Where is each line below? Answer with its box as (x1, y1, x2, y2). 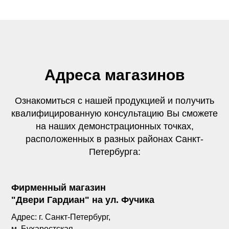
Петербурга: (88, 147, 141, 157)
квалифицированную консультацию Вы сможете (11, 108, 218, 119)
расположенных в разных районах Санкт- (26, 134, 203, 144)
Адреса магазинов (44, 66, 185, 83)
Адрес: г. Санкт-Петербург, (11, 213, 111, 221)
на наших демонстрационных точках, (35, 121, 194, 131)
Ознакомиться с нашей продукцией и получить (15, 96, 214, 106)
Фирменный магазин (11, 182, 106, 193)
